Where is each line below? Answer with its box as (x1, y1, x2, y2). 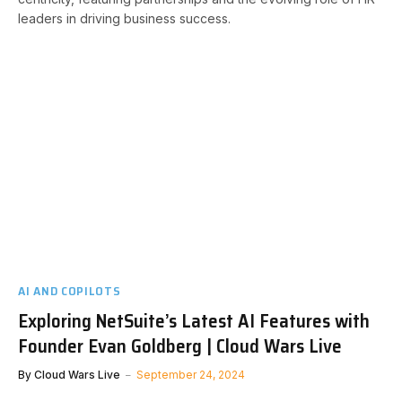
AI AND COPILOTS (18, 280, 121, 301)
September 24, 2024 (136, 367, 245, 381)
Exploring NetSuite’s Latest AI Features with (18, 305, 370, 336)
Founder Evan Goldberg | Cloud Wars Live (18, 330, 342, 361)
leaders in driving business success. (18, 11, 231, 26)
